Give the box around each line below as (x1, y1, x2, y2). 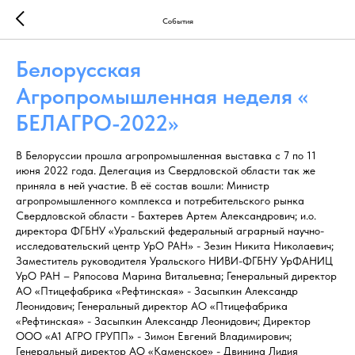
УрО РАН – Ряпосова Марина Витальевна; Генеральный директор (16, 269, 337, 282)
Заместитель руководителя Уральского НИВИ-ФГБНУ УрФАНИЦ (16, 254, 333, 267)
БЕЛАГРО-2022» (16, 109, 178, 136)
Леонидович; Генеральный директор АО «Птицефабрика (16, 300, 288, 312)
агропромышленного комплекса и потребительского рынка (16, 194, 304, 207)
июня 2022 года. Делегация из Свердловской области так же (16, 164, 315, 177)
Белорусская (16, 55, 141, 82)
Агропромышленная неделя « (16, 82, 308, 109)
